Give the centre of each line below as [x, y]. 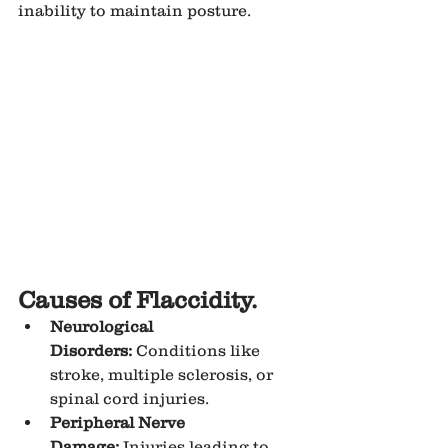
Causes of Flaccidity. [137, 300]
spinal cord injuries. [129, 398]
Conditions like [198, 350]
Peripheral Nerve [119, 422]
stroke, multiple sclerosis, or [163, 374]
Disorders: [91, 350]
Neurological [103, 326]
